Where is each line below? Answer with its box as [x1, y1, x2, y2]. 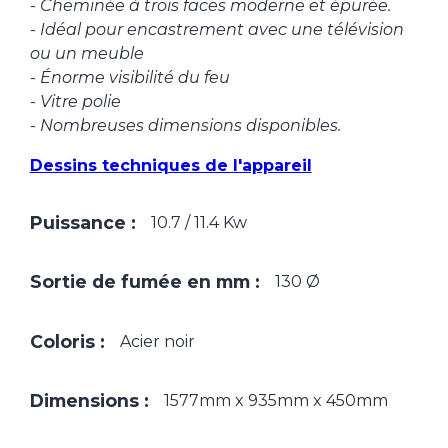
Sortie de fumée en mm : [29, 271, 260, 293]
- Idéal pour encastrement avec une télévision [29, 19, 404, 39]
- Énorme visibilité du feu [29, 67, 230, 87]
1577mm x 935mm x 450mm [163, 390, 388, 410]
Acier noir [119, 331, 195, 351]
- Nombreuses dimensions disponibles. [29, 115, 341, 135]
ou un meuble [29, 43, 144, 63]
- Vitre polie [29, 91, 121, 111]
